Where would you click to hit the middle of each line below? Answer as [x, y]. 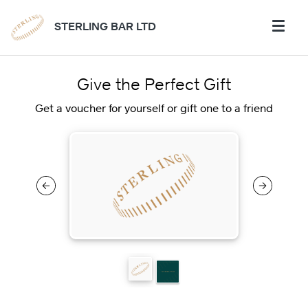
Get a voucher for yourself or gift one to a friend [154, 108]
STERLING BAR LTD [105, 26]
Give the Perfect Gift [154, 84]
